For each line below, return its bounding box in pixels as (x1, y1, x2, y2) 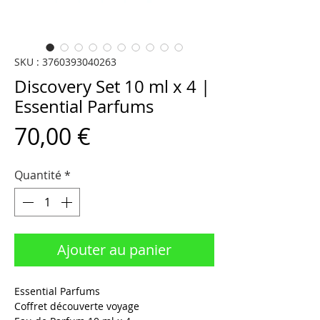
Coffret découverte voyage (14, 299, 142, 314)
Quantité (14, 167, 61, 184)
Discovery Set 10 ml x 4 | (14, 75, 210, 99)
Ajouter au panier (57, 240, 171, 260)
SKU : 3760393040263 (14, 55, 116, 69)
